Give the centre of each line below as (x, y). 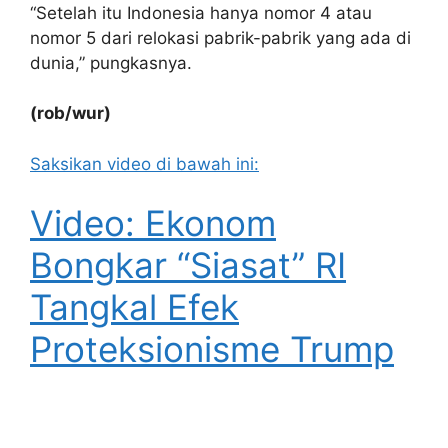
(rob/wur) (70, 113)
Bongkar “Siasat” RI (188, 265)
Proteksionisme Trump (212, 349)
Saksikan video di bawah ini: (144, 163)
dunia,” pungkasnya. (111, 62)
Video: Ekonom (153, 223)
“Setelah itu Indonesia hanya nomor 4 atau (201, 12)
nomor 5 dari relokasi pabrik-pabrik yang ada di (220, 37)
